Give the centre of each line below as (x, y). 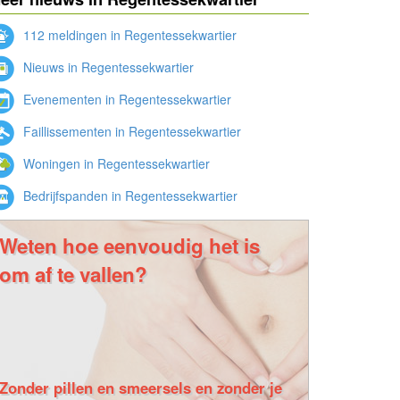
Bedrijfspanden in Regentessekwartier (129, 195)
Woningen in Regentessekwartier (115, 163)
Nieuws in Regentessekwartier (107, 67)
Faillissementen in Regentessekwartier (130, 131)
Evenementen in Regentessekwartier (125, 99)
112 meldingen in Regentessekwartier (128, 34)
